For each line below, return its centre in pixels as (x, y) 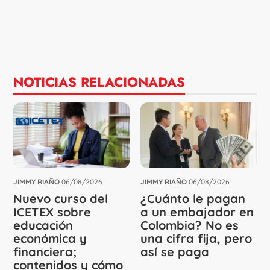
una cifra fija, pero (196, 238)
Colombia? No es (190, 225)
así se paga (175, 251)
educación (43, 225)
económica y (50, 238)
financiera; (45, 251)
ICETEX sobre (52, 212)
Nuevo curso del (61, 198)
